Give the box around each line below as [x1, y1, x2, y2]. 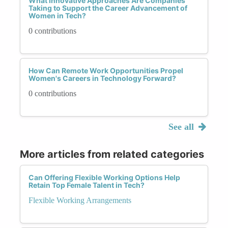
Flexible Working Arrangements [28, 195, 131, 205]
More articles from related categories [20, 148, 204, 160]
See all [168, 121, 196, 132]
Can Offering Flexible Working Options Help [28, 173, 180, 182]
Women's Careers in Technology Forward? [28, 73, 176, 82]
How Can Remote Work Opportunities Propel [28, 66, 183, 75]
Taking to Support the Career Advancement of [28, 3, 187, 12]
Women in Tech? [28, 11, 86, 20]
